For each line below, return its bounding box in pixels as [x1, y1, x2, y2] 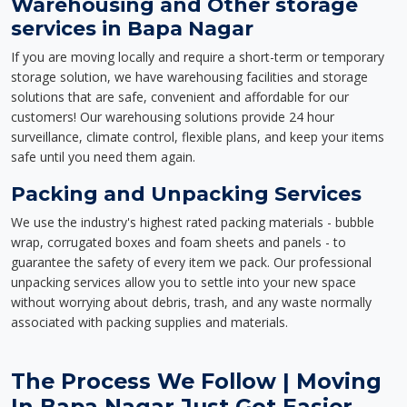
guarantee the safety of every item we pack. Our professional [11, 253, 372, 271]
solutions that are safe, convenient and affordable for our [11, 88, 349, 105]
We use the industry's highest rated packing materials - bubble [11, 213, 374, 231]
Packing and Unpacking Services [11, 182, 362, 205]
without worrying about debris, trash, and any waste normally [11, 293, 372, 311]
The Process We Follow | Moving [11, 368, 382, 394]
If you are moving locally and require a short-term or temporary [11, 48, 384, 65]
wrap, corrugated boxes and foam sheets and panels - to [11, 233, 346, 251]
